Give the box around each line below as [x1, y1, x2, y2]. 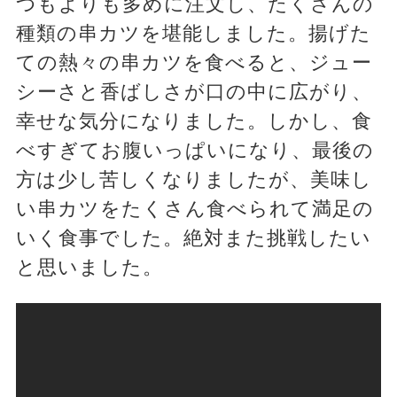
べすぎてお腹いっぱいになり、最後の [15, 139, 374, 161]
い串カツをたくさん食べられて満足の [15, 198, 374, 220]
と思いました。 [15, 256, 163, 278]
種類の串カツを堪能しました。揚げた [15, 22, 371, 44]
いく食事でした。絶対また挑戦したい [15, 227, 371, 249]
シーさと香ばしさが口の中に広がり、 [15, 81, 372, 103]
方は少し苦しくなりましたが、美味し [15, 168, 372, 191]
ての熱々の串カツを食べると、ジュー [15, 51, 372, 74]
